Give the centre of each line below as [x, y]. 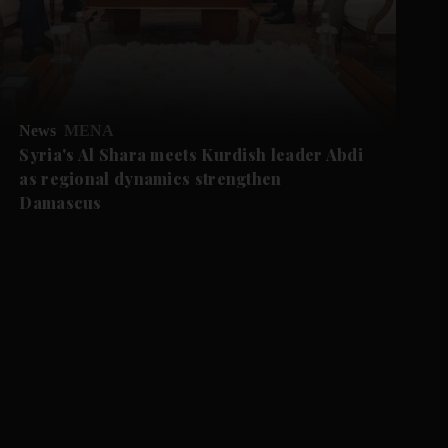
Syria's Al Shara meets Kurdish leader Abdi [191, 154]
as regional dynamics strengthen [150, 178]
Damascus [60, 202]
